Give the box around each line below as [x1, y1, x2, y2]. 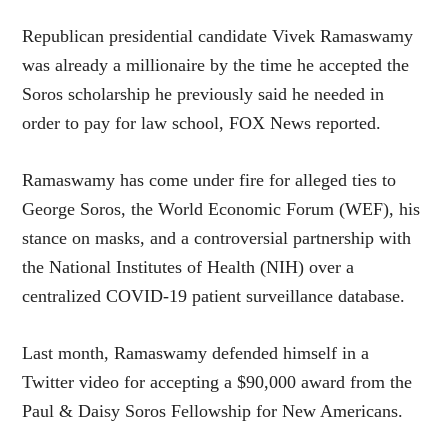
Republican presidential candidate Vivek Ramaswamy [22, 26, 414, 46]
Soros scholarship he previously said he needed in [22, 84, 385, 104]
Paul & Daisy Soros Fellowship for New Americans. [22, 401, 404, 421]
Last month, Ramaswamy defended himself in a [22, 343, 370, 363]
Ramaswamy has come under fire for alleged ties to [22, 170, 397, 190]
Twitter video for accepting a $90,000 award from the [22, 372, 413, 392]
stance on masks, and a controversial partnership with [22, 228, 412, 248]
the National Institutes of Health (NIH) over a [22, 257, 355, 277]
